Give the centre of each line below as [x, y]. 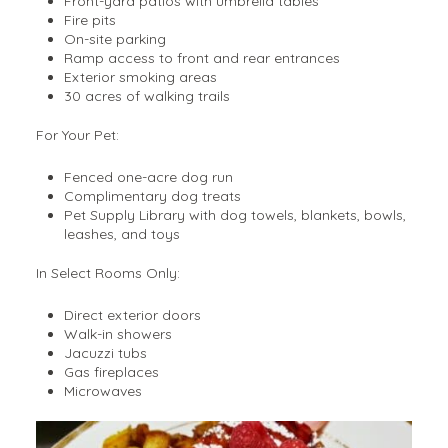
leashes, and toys [121, 234]
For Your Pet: [77, 135]
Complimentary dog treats [152, 196]
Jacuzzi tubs [105, 352]
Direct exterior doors [132, 314]
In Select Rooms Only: [107, 273]
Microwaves [102, 390]
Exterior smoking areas [140, 77]
